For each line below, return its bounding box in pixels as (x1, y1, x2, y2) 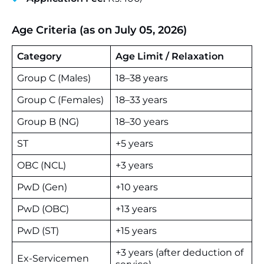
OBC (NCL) (17, 160, 66, 171)
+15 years (115, 225, 157, 236)
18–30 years (115, 116, 169, 127)
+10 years (115, 181, 158, 193)
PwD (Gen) (17, 181, 67, 193)
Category (17, 51, 61, 62)
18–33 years (115, 94, 167, 105)
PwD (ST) (17, 225, 59, 236)
